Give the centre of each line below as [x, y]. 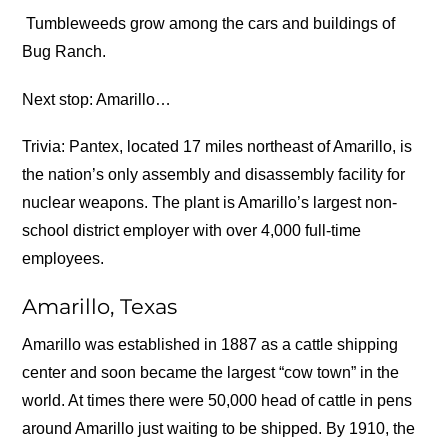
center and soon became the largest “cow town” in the [211, 373]
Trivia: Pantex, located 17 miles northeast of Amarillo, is [217, 146]
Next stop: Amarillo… [97, 99]
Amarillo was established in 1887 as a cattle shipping [210, 345]
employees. [63, 258]
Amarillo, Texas [100, 306]
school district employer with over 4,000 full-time [192, 230]
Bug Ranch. [64, 52]
